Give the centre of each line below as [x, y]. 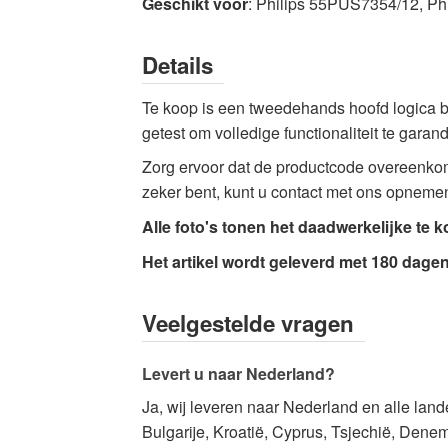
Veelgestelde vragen [248, 322]
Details [177, 64]
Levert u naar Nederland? [238, 373]
